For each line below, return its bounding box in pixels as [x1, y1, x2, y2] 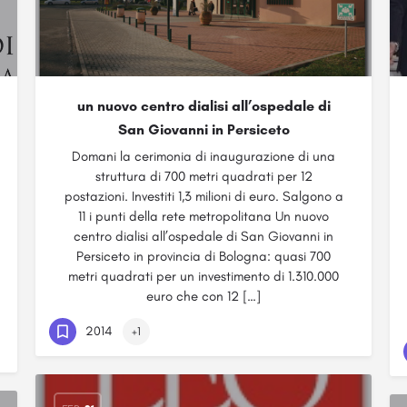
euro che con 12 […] [146, 288, 261, 304]
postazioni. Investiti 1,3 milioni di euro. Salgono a [64, 188, 343, 204]
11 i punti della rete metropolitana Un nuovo [78, 208, 329, 224]
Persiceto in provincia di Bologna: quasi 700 [76, 248, 331, 264]
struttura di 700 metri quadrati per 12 [94, 168, 313, 184]
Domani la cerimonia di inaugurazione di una [72, 148, 335, 164]
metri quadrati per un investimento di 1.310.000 [68, 268, 339, 284]
